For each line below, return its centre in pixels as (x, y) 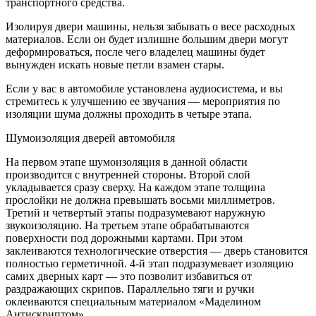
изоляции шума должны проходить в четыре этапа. (129, 114)
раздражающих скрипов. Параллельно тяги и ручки (130, 288)
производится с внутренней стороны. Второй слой (128, 174)
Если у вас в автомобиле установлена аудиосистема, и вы (144, 88)
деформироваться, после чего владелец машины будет (135, 51)
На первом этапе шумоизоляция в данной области (127, 162)
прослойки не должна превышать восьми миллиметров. (140, 200)
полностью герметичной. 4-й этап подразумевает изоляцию (150, 263)
